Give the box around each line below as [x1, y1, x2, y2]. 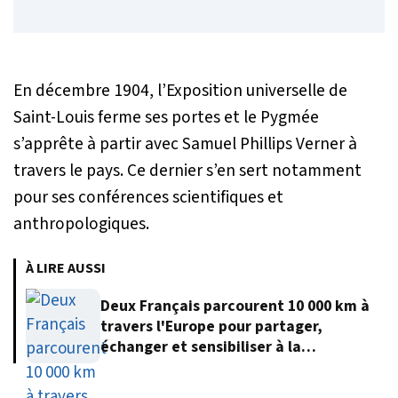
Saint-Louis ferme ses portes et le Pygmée [13, 105, 319, 131]
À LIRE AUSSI [26, 259, 106, 279]
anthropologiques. [13, 211, 149, 237]
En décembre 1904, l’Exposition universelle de [13, 78, 347, 104]
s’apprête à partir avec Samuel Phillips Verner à [13, 131, 357, 157]
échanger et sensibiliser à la [100, 335, 301, 358]
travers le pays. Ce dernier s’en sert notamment [13, 158, 362, 184]
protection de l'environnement [100, 355, 322, 378]
